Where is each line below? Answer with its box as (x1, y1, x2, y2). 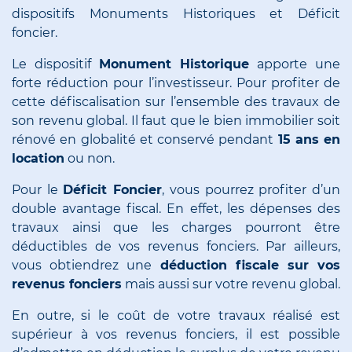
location (12, 151, 64, 167)
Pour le (12, 182, 64, 198)
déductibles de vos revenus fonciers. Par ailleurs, (12, 239, 340, 255)
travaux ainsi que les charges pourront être (12, 220, 340, 236)
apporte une (249, 57, 340, 72)
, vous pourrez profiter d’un (162, 182, 341, 198)
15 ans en (277, 132, 340, 148)
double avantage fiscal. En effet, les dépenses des (12, 201, 340, 217)
